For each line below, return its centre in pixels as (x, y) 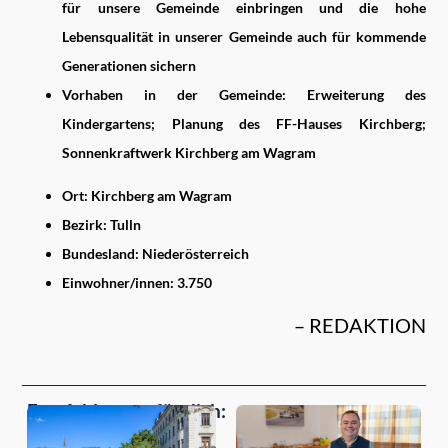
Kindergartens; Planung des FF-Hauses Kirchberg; (244, 123)
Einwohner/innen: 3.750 (137, 282)
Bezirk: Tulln (102, 224)
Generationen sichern (129, 65)
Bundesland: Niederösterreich (156, 253)
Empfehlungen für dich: (127, 410)
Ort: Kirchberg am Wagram (147, 195)
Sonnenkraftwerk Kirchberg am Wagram (189, 152)
